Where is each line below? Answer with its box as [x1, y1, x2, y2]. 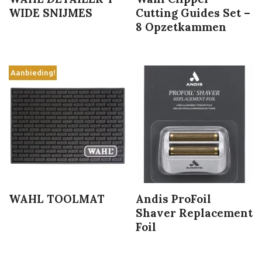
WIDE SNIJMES [9, 5, 92, 20]
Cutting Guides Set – [136, 5, 251, 20]
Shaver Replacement [136, 205, 253, 220]
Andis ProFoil [136, 191, 212, 206]
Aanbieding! [10, 68, 56, 77]
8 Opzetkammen [136, 19, 227, 34]
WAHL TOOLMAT [9, 191, 105, 206]
